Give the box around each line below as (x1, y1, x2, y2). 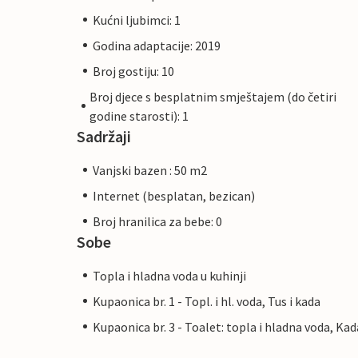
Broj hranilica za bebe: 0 (93, 213, 222, 229)
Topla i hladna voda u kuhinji (93, 267, 246, 284)
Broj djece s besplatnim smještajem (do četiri (89, 88, 337, 105)
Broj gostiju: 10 (93, 62, 174, 79)
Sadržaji (77, 125, 131, 146)
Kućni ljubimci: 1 (93, 11, 181, 28)
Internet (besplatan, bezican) (93, 187, 255, 204)
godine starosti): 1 (89, 107, 189, 124)
